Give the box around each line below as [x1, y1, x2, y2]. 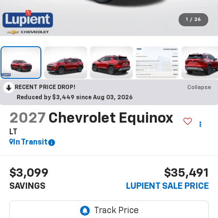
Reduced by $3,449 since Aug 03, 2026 [17, 95, 133, 101]
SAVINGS [9, 182, 45, 191]
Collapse [187, 85, 211, 91]
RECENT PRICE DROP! [15, 85, 75, 91]
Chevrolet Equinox [48, 111, 173, 127]
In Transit [13, 139, 48, 147]
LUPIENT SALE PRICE [126, 182, 209, 191]
